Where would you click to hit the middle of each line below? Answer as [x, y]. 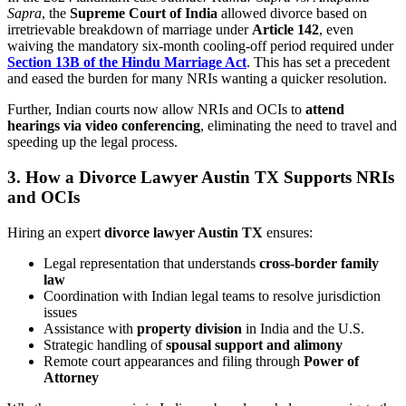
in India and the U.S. [303, 328]
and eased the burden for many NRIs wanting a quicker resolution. [197, 79]
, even [336, 30]
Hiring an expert [56, 232]
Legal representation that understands [151, 263]
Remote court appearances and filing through [174, 361]
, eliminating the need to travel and [299, 126]
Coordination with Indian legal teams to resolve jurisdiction [212, 295]
